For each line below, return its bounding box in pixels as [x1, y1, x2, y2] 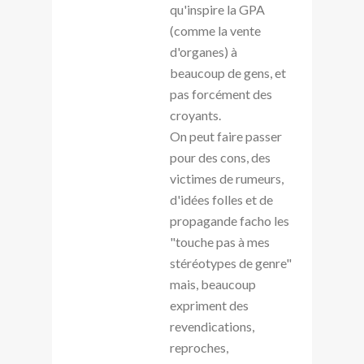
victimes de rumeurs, [170, 170, 284, 186]
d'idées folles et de [170, 191, 273, 207]
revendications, [170, 318, 254, 334]
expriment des [170, 297, 249, 313]
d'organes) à [170, 43, 237, 59]
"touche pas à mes [170, 233, 270, 249]
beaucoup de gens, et [170, 64, 286, 80]
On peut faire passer [170, 128, 282, 144]
